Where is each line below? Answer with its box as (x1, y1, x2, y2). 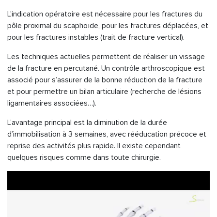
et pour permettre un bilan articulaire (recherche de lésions (7, 87, 201, 96)
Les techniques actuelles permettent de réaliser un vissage (7, 52, 205, 62)
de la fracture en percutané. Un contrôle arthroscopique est (7, 63, 205, 73)
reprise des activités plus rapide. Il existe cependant (7, 141, 181, 151)
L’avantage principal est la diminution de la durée (7, 118, 167, 127)
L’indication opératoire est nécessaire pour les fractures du (7, 9, 202, 19)
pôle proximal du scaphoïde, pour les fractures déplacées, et (7, 21, 208, 31)
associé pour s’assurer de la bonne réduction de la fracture (7, 75, 202, 85)
